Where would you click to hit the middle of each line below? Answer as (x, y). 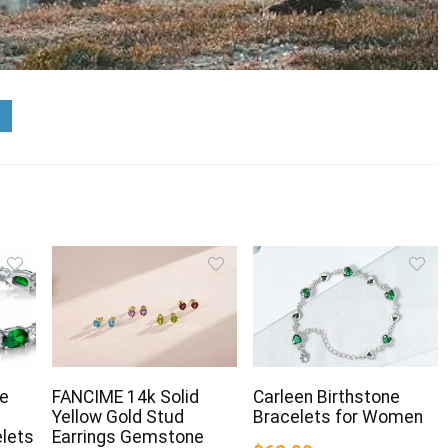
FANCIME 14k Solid (125, 397)
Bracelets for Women (337, 417)
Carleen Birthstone (326, 397)
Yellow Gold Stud (118, 417)
